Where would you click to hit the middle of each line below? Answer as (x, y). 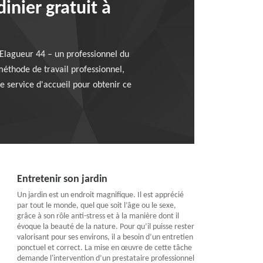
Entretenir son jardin (62, 179)
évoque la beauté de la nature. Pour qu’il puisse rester (105, 227)
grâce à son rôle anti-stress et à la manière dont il (98, 216)
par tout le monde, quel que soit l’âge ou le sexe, (96, 206)
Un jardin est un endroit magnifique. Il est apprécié (100, 195)
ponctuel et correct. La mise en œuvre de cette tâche (104, 248)
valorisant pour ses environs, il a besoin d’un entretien (105, 237)
